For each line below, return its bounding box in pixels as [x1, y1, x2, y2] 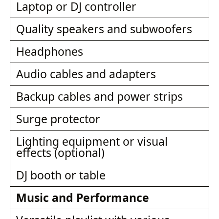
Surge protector [16, 111, 100, 127]
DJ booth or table [16, 167, 106, 183]
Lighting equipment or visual [16, 133, 168, 150]
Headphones [16, 44, 83, 60]
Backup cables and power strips [16, 88, 183, 105]
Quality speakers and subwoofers [16, 21, 192, 37]
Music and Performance [16, 190, 149, 206]
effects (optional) [16, 145, 105, 161]
